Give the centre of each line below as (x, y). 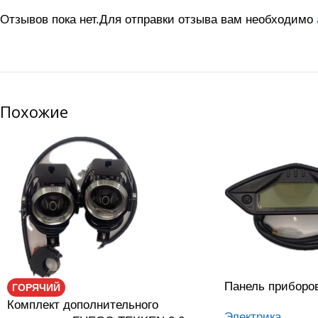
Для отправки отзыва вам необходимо (208, 20)
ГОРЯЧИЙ (36, 287)
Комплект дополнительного (83, 305)
